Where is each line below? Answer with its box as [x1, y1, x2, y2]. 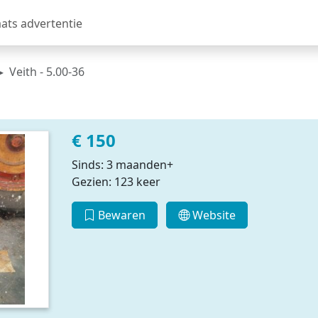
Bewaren [94, 207, 146, 223]
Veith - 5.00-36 [9, 64, 84, 79]
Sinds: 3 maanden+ [71, 157, 173, 172]
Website [190, 207, 236, 223]
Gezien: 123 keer [71, 174, 160, 190]
